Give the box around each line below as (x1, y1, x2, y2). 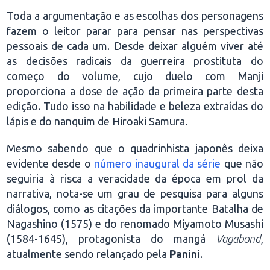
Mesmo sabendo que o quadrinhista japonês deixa (7, 142, 263, 154)
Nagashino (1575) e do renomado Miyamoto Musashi (7, 218, 263, 230)
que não (221, 157, 263, 169)
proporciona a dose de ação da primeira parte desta (7, 85, 263, 97)
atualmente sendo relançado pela (7, 248, 170, 260)
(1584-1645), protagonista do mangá (7, 233, 216, 245)
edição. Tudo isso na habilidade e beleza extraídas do (7, 100, 263, 112)
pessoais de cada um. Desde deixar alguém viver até (7, 40, 263, 52)
